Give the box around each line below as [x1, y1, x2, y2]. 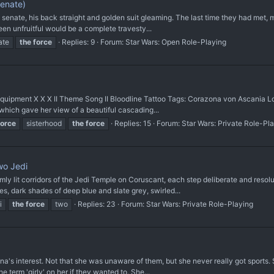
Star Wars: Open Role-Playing [125, 37, 226, 47]
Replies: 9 [62, 37, 95, 47]
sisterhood [26, 118, 62, 128]
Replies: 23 [78, 199, 116, 209]
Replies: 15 [114, 118, 151, 128]
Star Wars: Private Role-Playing [146, 199, 253, 209]
